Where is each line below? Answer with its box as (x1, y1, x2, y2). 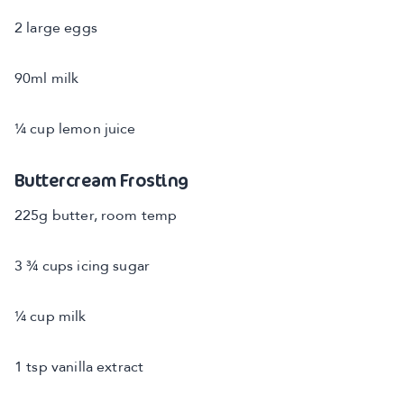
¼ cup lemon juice (14, 123, 136, 137)
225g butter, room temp (14, 209, 178, 224)
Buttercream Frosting (14, 168, 188, 192)
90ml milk (14, 72, 79, 87)
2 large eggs (14, 22, 97, 36)
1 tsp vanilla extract (14, 361, 144, 375)
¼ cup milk (14, 310, 87, 325)
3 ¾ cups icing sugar (14, 260, 150, 274)
